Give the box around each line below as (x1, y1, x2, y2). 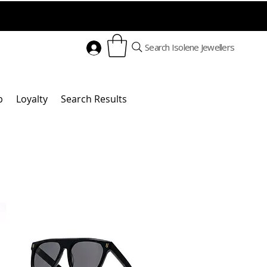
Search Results (61, 92, 127, 106)
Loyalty (16, 92, 48, 106)
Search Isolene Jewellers (145, 41, 234, 53)
